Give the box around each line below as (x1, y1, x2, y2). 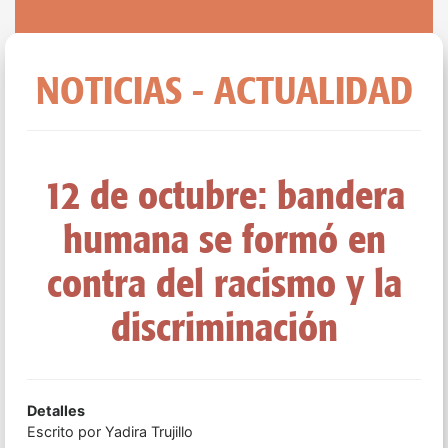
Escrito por (26, 422, 105, 440)
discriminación (110, 301, 338, 351)
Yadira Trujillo (104, 422, 193, 440)
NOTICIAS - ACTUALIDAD (35, 66, 413, 114)
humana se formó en (62, 213, 386, 263)
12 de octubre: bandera (43, 169, 405, 219)
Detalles (26, 401, 85, 419)
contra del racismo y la (46, 257, 402, 307)
